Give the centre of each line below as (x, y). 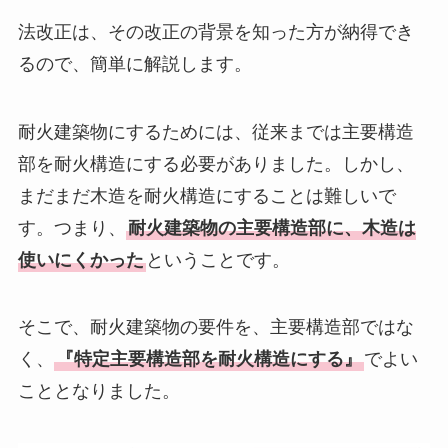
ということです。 (217, 259)
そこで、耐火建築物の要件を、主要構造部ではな (215, 327)
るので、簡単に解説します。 (134, 63)
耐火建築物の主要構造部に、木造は (271, 227)
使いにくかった (80, 259)
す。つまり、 (71, 227)
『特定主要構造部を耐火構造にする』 (208, 359)
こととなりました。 (98, 391)
